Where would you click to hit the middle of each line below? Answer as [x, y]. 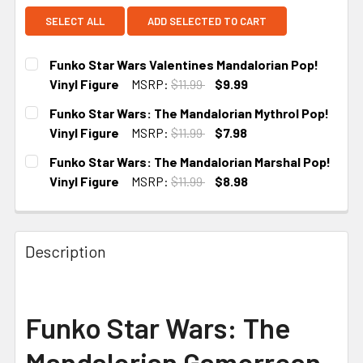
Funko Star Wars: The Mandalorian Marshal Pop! [190, 161]
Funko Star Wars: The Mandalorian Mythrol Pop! [189, 113]
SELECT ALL [75, 21]
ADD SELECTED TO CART [207, 21]
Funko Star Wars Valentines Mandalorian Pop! [184, 64]
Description [66, 251]
